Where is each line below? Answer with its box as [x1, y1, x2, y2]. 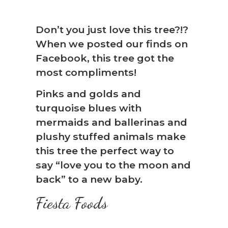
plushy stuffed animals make [36, 130, 186, 143]
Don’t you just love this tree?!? [36, 23, 188, 36]
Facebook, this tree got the [36, 51, 174, 64]
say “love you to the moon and [36, 159, 191, 172]
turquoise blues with [36, 102, 141, 115]
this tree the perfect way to [36, 145, 174, 157]
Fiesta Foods [36, 193, 107, 213]
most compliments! [36, 66, 136, 78]
